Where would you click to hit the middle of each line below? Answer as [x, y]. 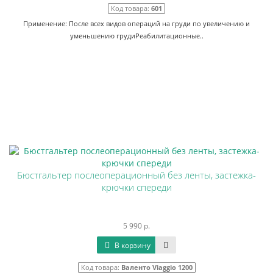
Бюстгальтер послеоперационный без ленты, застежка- [136, 175]
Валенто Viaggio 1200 [157, 267]
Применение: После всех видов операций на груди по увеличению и [136, 23]
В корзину [132, 245]
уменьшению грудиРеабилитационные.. [136, 36]
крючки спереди [136, 187]
